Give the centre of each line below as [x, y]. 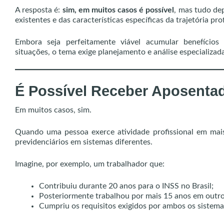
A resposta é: [39, 10]
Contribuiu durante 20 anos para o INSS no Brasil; [126, 186]
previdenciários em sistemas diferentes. [84, 142]
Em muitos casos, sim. [53, 110]
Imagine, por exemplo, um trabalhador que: [90, 164]
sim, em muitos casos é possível [118, 10]
